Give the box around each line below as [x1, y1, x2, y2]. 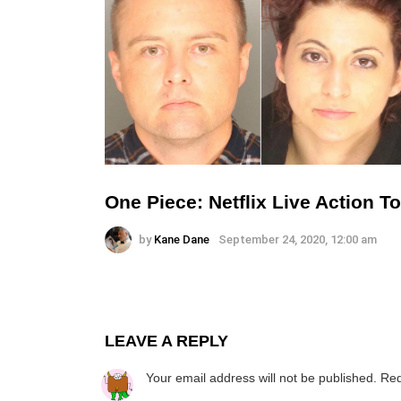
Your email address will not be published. [146, 370, 377, 385]
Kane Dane [154, 232, 209, 246]
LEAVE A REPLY [105, 331, 228, 350]
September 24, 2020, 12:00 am [218, 232, 377, 246]
